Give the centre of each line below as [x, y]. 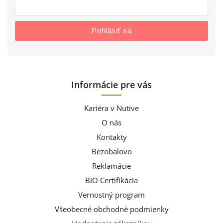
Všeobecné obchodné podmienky [111, 209]
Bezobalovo [111, 151]
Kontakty [111, 137]
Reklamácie [111, 166]
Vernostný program [111, 195]
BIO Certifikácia [111, 180]
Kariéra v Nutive [111, 108]
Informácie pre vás [111, 84]
